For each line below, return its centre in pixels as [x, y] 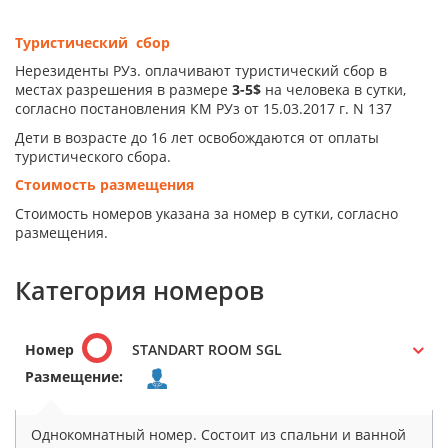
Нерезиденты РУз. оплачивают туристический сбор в [201, 71]
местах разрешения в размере [123, 90]
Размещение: [74, 377]
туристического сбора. [93, 156]
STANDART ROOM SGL [207, 350]
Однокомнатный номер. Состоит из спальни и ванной [218, 434]
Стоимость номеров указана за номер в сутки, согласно [206, 213]
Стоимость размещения [104, 185]
